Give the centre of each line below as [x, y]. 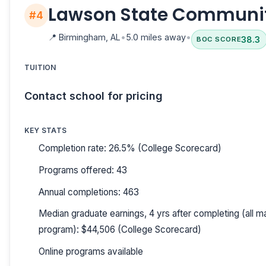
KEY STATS [46, 130]
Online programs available [91, 251]
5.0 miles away [156, 37]
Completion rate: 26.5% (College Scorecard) [130, 148]
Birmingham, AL [88, 37]
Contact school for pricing [94, 96]
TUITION [40, 67]
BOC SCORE [219, 39]
